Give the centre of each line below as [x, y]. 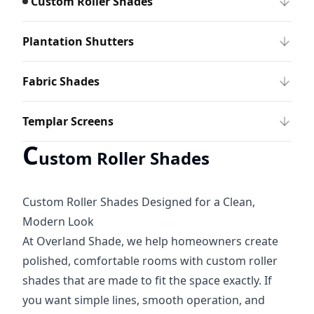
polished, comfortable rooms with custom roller [150, 261]
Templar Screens [68, 121]
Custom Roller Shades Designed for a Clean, [139, 202]
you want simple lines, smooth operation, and [144, 300]
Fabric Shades [61, 81]
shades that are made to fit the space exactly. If [147, 280]
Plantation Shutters [78, 41]
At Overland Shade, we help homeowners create [150, 241]
